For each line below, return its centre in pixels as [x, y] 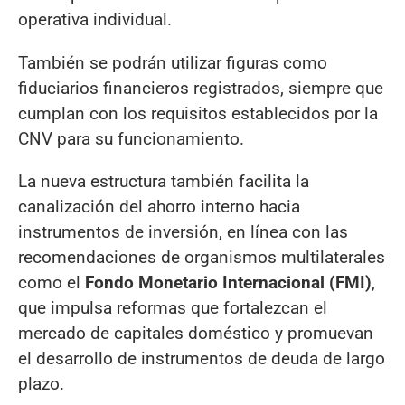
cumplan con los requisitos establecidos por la [198, 113]
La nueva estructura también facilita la [164, 181]
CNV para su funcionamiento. [131, 138]
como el [52, 282]
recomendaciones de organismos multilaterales [202, 257]
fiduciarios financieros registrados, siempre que [201, 88]
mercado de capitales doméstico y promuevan [196, 333]
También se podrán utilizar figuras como [173, 62]
